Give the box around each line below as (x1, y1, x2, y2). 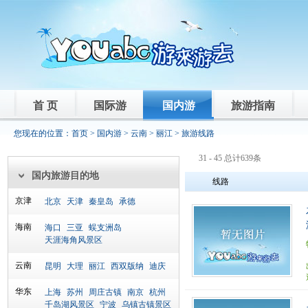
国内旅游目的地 (32, 170, 99, 181)
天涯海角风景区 (45, 235, 102, 245)
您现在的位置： (14, 129, 71, 138)
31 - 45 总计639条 (199, 153, 261, 163)
